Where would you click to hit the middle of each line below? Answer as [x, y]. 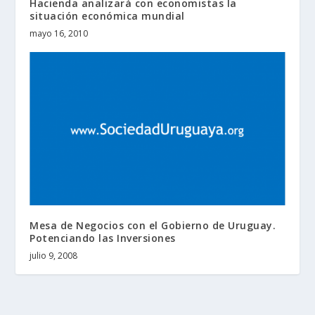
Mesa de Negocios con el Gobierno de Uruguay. [153, 225]
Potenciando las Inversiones [103, 238]
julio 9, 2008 [54, 255]
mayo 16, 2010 [59, 33]
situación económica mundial [107, 15]
